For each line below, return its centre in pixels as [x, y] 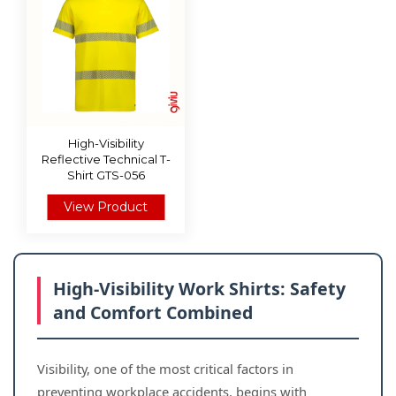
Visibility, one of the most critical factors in [165, 369]
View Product [106, 207]
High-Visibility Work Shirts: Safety [199, 289]
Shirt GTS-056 [106, 175]
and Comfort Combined [153, 312]
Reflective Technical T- [106, 159]
